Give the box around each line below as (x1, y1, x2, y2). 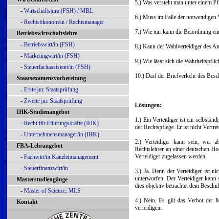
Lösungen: (135, 102, 162, 109)
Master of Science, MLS (24, 187, 81, 194)
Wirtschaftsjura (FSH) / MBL (24, 7, 93, 14)
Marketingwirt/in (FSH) (24, 52, 80, 59)
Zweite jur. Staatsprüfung (24, 97, 82, 104)
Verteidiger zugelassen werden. (135, 153, 207, 160)
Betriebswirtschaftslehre (17, 30, 77, 37)
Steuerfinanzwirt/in (24, 165, 68, 172)
